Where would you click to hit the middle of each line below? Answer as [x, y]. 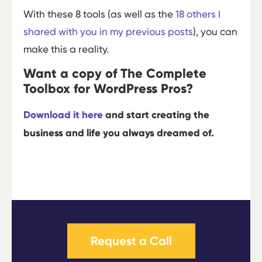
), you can [215, 31]
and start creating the [156, 115]
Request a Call [131, 241]
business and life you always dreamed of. [120, 133]
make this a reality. [66, 49]
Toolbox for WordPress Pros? [108, 89]
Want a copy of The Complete [115, 74]
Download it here [63, 115]
